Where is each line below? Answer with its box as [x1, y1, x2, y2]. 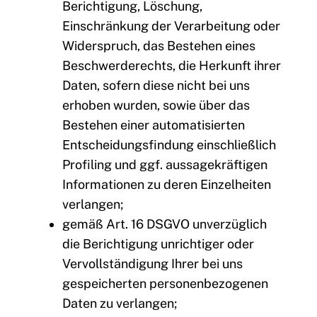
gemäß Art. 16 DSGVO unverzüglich [62, 217, 267, 232]
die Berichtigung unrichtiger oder [62, 236, 254, 252]
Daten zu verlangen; [62, 296, 177, 311]
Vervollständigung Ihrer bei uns [62, 256, 243, 272]
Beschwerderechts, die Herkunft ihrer [62, 58, 281, 74]
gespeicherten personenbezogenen [62, 276, 268, 292]
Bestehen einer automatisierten [62, 117, 245, 133]
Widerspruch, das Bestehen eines [62, 38, 255, 54]
